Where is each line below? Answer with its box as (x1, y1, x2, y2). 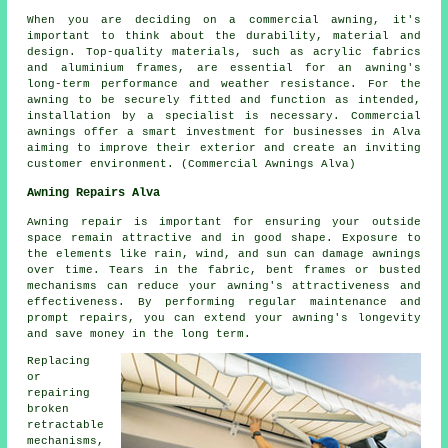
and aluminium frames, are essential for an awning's (27, 62, 421, 75)
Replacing (27, 355, 91, 368)
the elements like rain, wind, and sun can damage (27, 248, 372, 261)
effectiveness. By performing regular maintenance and (27, 296, 421, 309)
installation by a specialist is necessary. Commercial (27, 110, 421, 123)
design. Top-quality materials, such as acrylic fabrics (27, 46, 421, 59)
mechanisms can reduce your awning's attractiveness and (27, 280, 421, 293)
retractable (27, 419, 105, 432)
